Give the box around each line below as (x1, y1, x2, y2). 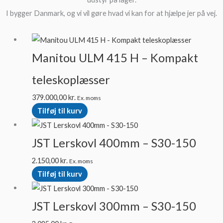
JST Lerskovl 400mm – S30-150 (31, 135, 196, 150)
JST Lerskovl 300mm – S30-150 (31, 199, 196, 213)
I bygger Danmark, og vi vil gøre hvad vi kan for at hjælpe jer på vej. (6, 8, 217, 17)
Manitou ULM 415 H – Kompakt (31, 51, 198, 65)
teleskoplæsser (31, 73, 110, 87)
